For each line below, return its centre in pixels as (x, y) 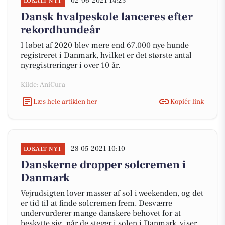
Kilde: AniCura (43, 85)
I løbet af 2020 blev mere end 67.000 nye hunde (105, 45)
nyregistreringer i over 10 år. (70, 65)
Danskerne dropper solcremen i (103, 165)
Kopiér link (187, 102)
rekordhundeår (61, 30)
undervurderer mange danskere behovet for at (101, 213)
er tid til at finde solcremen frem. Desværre (96, 203)
